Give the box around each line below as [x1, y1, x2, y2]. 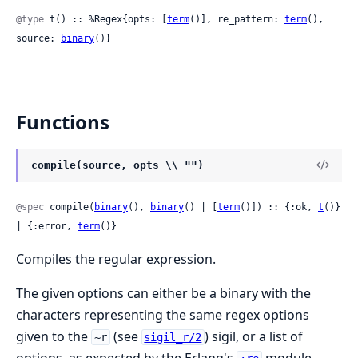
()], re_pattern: [189, 13, 284, 25]
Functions [16, 108, 109, 135]
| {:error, [16, 220, 78, 232]
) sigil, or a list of [205, 327, 304, 345]
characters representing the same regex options [16, 305, 309, 324]
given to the [16, 327, 91, 345]
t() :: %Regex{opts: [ [44, 13, 167, 25]
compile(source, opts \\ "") [31, 158, 204, 171]
